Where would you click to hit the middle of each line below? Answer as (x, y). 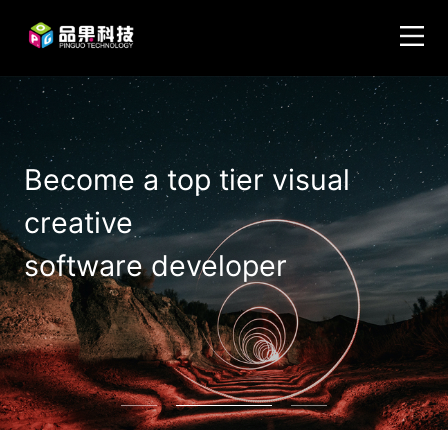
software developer (155, 265)
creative (78, 222)
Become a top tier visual (186, 179)
